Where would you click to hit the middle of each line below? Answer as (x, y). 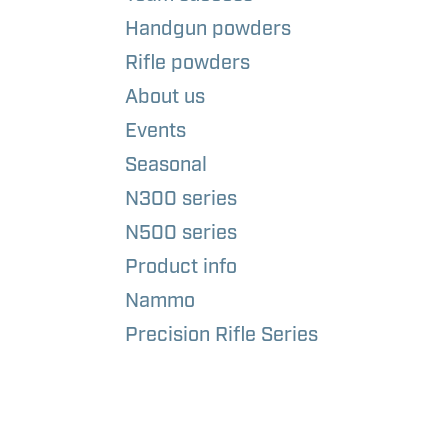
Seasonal (165, 164)
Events (155, 130)
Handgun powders (207, 28)
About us (164, 96)
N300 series (180, 198)
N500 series (180, 232)
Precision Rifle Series (221, 334)
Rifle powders (187, 62)
